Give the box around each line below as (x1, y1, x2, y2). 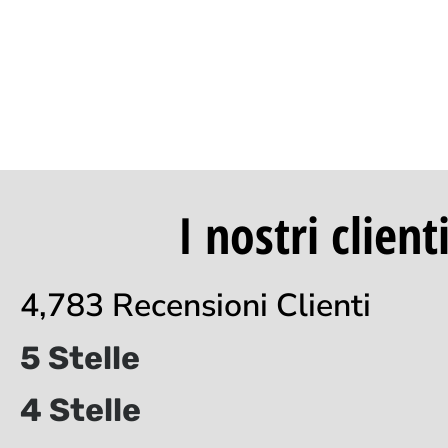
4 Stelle (20, 390, 141, 429)
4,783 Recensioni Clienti (20, 283, 371, 327)
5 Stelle (20, 338, 140, 377)
